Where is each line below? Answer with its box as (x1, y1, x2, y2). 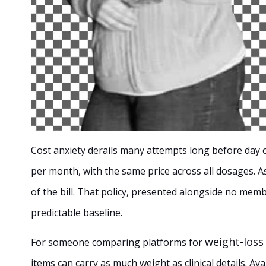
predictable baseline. (31, 205, 122, 219)
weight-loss (205, 234, 264, 249)
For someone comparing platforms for (31, 235, 205, 249)
